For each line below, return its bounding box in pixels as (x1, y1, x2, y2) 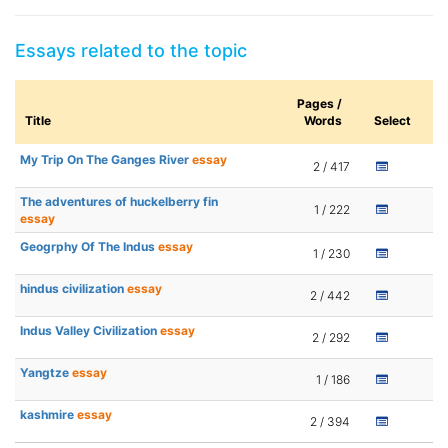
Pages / (297, 96, 342, 112)
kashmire (20, 407, 77, 423)
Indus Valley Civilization (20, 323, 160, 339)
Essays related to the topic (15, 40, 247, 62)
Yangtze (20, 365, 72, 381)
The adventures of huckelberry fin (20, 194, 218, 210)
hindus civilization (20, 281, 127, 297)
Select (374, 113, 411, 129)
